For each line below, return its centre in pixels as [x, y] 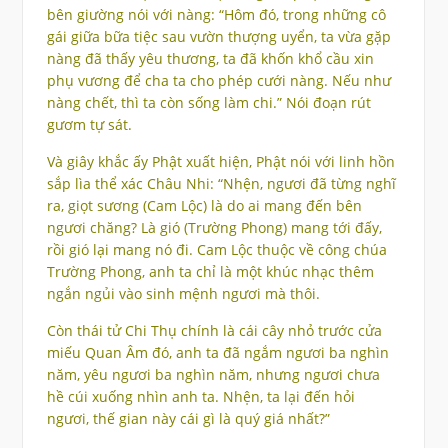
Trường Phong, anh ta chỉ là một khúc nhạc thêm [210, 272]
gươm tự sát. [89, 125]
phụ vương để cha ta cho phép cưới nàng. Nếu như [218, 81]
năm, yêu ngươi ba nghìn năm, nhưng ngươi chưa [213, 375]
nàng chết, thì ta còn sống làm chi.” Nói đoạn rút [208, 103]
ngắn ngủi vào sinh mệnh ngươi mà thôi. [183, 294]
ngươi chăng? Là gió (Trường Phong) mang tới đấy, [214, 228]
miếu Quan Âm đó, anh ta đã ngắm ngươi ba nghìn [217, 353]
